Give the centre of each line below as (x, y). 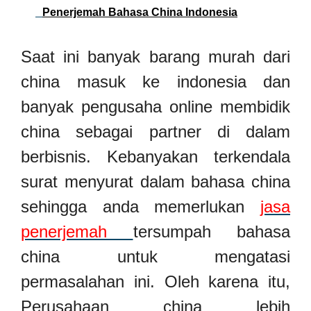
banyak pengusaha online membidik (155, 107)
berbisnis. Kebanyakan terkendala (155, 157)
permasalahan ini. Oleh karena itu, (155, 282)
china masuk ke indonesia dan (155, 82)
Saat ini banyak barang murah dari (155, 57)
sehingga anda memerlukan (141, 207)
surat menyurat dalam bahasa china (155, 182)
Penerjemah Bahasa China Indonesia (140, 12)
